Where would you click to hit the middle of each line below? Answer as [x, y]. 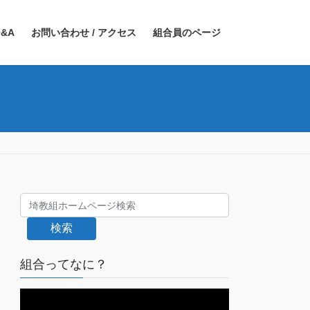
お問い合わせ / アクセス [84, 33]
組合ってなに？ [64, 265]
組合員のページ [187, 33]
